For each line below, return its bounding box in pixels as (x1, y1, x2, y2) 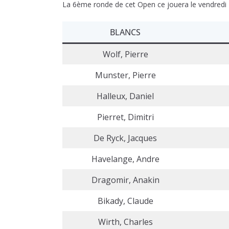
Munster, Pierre (95, 69, 156, 81)
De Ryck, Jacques (94, 132, 157, 144)
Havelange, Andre (91, 153, 159, 165)
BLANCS (110, 26, 141, 38)
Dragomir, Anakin (91, 174, 159, 186)
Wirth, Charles (98, 216, 153, 227)
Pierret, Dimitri (97, 111, 154, 123)
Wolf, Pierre (102, 48, 148, 60)
